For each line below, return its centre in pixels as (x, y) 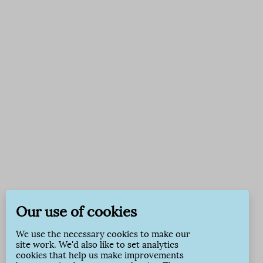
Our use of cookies (76, 212)
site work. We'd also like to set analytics (97, 245)
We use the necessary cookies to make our (103, 234)
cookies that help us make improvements (100, 255)
